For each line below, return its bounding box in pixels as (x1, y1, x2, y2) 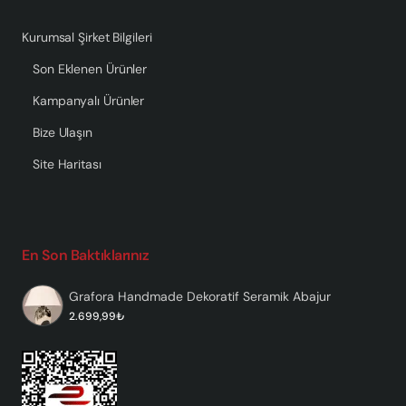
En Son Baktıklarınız (22, 245, 149, 265)
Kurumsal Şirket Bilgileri (22, 28, 152, 45)
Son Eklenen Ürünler (33, 60, 148, 77)
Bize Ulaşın (33, 123, 92, 140)
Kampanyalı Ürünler (33, 92, 145, 109)
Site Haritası (33, 155, 101, 172)
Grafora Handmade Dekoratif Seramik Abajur (69, 287, 331, 304)
